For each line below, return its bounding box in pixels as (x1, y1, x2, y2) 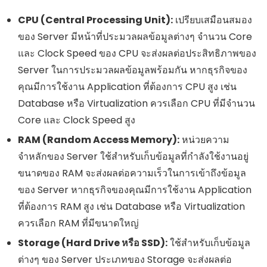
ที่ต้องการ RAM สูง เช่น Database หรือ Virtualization (18, 199, 245, 213)
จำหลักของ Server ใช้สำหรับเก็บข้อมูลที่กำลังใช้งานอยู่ (18, 149, 249, 163)
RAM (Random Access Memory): (18, 132, 179, 147)
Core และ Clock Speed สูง (18, 113, 135, 127)
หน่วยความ (179, 132, 229, 147)
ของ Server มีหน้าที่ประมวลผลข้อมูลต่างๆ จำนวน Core (18, 29, 252, 44)
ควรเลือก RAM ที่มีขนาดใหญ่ (18, 216, 139, 230)
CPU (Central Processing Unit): (18, 13, 173, 27)
